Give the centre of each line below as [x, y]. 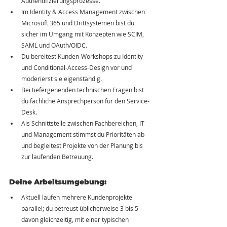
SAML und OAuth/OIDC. [54, 45]
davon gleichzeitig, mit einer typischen [76, 219]
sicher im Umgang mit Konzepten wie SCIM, [83, 34]
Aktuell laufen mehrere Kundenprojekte [78, 197]
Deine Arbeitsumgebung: [58, 182]
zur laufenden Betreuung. [57, 157]
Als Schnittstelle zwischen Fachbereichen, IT [84, 123]
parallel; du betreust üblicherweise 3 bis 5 [81, 208]
